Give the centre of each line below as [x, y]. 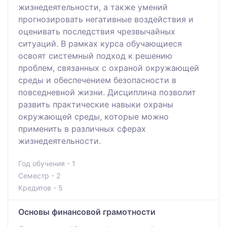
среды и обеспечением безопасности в [97, 80]
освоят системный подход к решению [95, 55]
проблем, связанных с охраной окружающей [109, 68]
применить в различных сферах [82, 128]
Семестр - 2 [39, 175]
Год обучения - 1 [47, 163]
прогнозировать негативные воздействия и [106, 19]
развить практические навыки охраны [96, 104]
